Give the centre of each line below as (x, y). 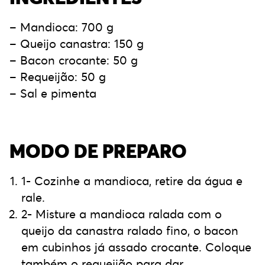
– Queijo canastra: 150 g (77, 44)
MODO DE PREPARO (98, 151)
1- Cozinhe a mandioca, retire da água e (132, 181)
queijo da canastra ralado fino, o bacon (130, 231)
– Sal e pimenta (53, 93)
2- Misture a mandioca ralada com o (122, 214)
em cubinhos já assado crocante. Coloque (136, 247)
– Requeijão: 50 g (58, 77)
